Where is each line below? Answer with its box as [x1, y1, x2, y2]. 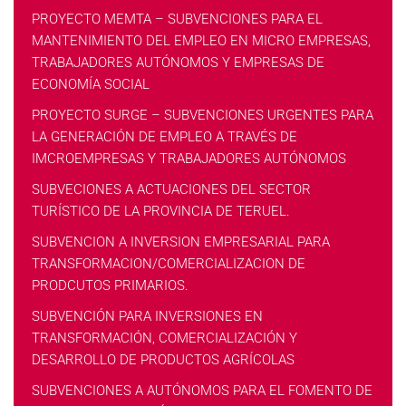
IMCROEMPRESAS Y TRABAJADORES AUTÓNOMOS [32, 150, 346, 167]
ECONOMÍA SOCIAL [32, 76, 150, 92]
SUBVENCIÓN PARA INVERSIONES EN [32, 308, 263, 324]
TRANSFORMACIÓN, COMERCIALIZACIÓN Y [32, 330, 297, 346]
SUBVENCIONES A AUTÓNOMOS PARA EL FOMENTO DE [32, 382, 372, 399]
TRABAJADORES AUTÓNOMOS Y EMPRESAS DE [32, 54, 324, 71]
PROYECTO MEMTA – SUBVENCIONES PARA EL [32, 11, 323, 27]
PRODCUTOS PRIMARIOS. [32, 277, 188, 294]
